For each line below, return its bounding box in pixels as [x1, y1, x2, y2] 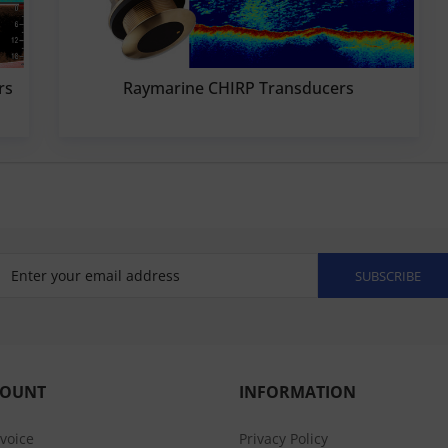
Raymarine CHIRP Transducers [123, 77, 355, 100]
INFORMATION [239, 381, 356, 403]
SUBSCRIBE [354, 266, 421, 285]
